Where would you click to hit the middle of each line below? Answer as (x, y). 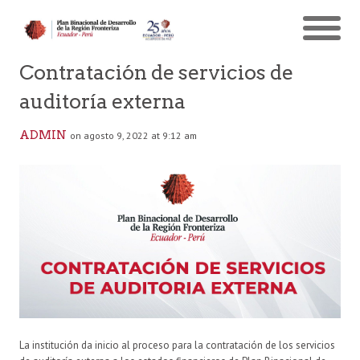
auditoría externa (102, 101)
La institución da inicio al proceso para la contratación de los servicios (177, 345)
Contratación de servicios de (156, 72)
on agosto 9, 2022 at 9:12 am (133, 135)
